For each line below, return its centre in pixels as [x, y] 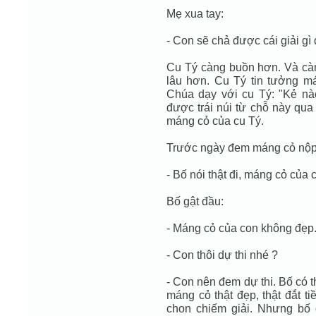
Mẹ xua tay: [195, 13]
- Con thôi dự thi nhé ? [222, 255]
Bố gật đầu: [195, 201]
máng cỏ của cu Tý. [215, 121]
